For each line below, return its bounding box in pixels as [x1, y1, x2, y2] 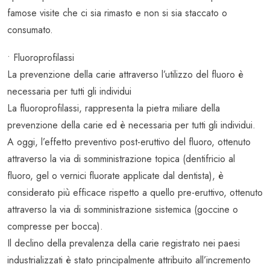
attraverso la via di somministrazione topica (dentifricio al [7, 152, 235, 166]
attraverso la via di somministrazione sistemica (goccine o [7, 202, 238, 217]
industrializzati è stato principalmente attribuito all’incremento [7, 253, 251, 268]
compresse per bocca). [7, 219, 103, 234]
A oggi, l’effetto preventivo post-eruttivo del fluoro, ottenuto [7, 135, 251, 149]
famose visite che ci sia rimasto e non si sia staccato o [7, 6, 227, 20]
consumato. [7, 23, 53, 37]
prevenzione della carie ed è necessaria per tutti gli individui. [7, 118, 256, 133]
